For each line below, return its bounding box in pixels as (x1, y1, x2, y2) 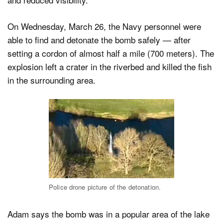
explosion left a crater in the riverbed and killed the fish (7, 60, 212, 73)
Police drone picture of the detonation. (49, 182, 161, 192)
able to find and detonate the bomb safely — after (7, 33, 191, 46)
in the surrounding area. (7, 73, 96, 86)
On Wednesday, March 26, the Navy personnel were (7, 19, 201, 32)
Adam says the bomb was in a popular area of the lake (7, 207, 210, 220)
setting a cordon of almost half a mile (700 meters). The (7, 46, 214, 59)
